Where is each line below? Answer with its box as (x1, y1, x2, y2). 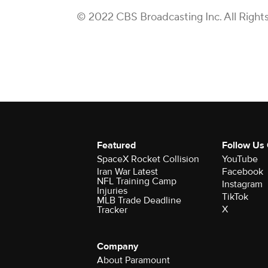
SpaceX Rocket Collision (97, 153, 199, 165)
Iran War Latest (97, 166, 158, 178)
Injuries (97, 185, 127, 197)
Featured (97, 139, 136, 151)
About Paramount (97, 254, 170, 266)
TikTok (221, 191, 248, 203)
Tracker (97, 204, 127, 216)
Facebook (221, 166, 263, 178)
